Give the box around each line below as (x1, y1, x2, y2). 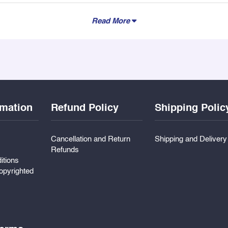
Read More (92, 17, 132, 25)
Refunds (50, 146, 79, 154)
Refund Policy (50, 103, 119, 113)
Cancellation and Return (50, 135, 130, 143)
